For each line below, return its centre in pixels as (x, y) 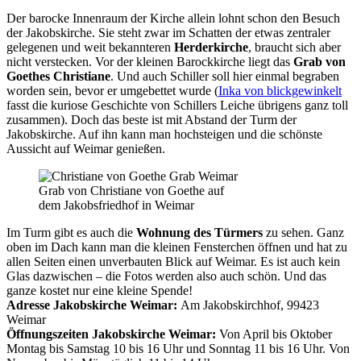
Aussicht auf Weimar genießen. (86, 148)
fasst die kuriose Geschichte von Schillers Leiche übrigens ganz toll (177, 105)
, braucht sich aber (295, 47)
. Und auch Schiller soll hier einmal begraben (225, 76)
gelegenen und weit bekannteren (90, 47)
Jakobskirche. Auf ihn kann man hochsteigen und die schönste (164, 134)
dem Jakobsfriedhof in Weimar (116, 205)
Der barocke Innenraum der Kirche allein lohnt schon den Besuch (173, 18)
